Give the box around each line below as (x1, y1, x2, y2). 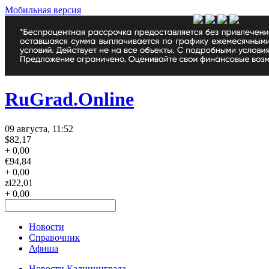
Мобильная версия (5, 5, 81, 15)
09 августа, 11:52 (5, 123, 73, 134)
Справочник (29, 232, 80, 243)
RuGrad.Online (5, 88, 134, 110)
